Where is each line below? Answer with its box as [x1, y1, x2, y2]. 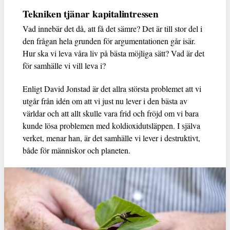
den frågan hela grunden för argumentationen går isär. [23, 35, 196, 47]
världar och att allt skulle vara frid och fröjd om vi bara [23, 108, 199, 119]
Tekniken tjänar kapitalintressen [23, 7, 159, 22]
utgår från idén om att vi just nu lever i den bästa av [23, 95, 187, 107]
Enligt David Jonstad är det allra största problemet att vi [23, 83, 201, 94]
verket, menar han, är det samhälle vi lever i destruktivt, [23, 132, 200, 144]
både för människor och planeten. [23, 145, 130, 156]
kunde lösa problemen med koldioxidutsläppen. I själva [23, 120, 200, 131]
